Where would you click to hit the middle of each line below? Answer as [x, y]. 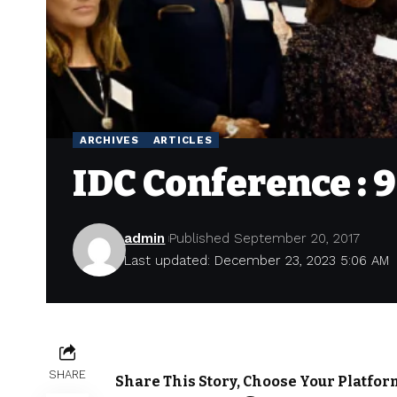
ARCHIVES [109, 140]
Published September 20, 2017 [265, 239]
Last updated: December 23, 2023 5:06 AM [257, 261]
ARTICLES [183, 140]
